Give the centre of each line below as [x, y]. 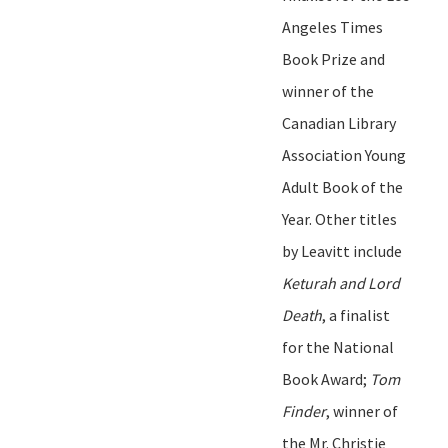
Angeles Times [332, 26]
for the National [338, 346]
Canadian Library [339, 122]
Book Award [322, 378]
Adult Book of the [342, 186]
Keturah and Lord [341, 282]
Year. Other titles [339, 218]
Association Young [344, 154]
